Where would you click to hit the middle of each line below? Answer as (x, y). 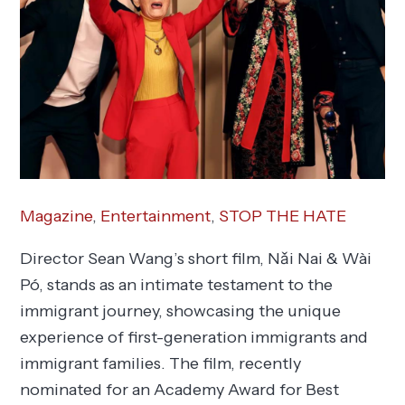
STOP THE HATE (283, 217)
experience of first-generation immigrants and (194, 338)
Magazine (57, 217)
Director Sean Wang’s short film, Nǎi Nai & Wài (196, 259)
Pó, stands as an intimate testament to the (177, 285)
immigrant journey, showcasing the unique (181, 311)
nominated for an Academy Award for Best (180, 390)
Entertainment (156, 217)
